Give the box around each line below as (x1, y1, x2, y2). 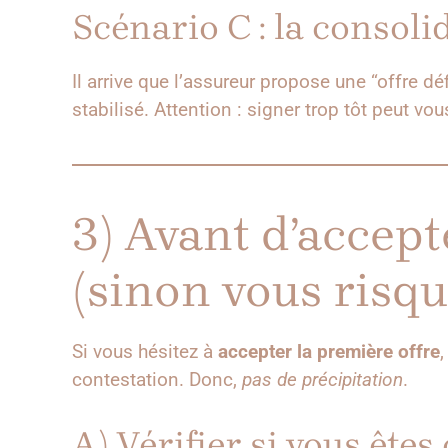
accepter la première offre (218, 340, 440, 364)
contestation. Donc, (72, 368, 242, 392)
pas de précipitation (242, 368, 403, 392)
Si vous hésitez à (72, 340, 218, 364)
